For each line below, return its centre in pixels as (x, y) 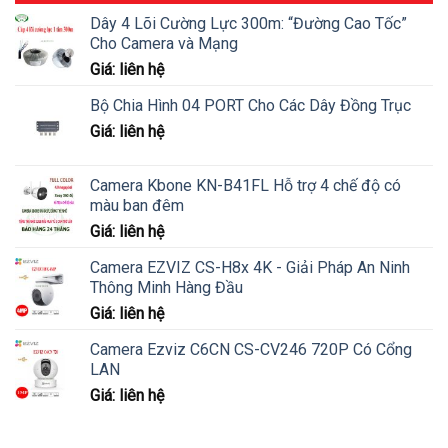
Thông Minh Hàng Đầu (166, 288)
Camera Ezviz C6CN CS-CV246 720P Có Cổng (251, 350)
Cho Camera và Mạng (164, 44)
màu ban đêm (137, 206)
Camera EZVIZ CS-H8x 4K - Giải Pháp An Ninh (250, 268)
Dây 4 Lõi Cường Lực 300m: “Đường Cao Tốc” (248, 24)
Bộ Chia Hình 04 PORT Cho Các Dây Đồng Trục (250, 106)
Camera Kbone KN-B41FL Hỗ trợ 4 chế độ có (245, 186)
